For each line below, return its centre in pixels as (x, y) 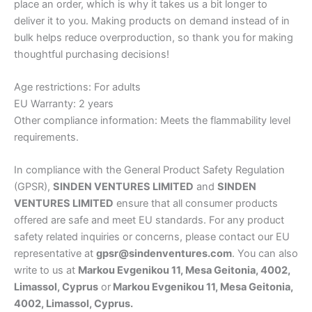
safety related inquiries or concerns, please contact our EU (152, 237)
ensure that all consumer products (196, 204)
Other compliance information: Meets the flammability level (152, 121)
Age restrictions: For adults (77, 87)
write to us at (46, 271)
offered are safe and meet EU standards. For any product (149, 220)
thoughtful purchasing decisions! (92, 54)
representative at (55, 254)
